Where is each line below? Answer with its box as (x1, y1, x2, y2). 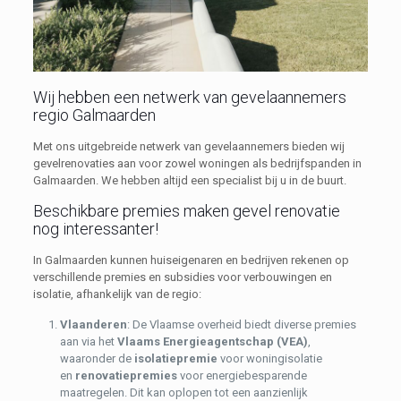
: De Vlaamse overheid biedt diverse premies (126, 317, 356, 331)
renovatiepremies (74, 368, 177, 382)
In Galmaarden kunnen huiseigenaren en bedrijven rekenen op (32, 252, 349, 267)
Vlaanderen (59, 317, 127, 331)
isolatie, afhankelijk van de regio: (32, 286, 201, 301)
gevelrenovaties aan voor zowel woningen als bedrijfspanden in (32, 156, 362, 170)
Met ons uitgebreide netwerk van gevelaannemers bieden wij (32, 139, 345, 153)
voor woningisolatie (217, 351, 322, 365)
